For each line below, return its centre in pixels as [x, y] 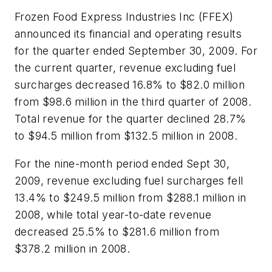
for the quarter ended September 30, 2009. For [136, 51]
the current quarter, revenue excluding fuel [125, 68]
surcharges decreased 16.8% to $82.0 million [130, 85]
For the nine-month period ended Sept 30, [122, 163]
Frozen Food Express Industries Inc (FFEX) [124, 17]
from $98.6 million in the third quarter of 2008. [133, 102]
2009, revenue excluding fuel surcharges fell [129, 180]
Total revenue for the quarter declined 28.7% [131, 119]
